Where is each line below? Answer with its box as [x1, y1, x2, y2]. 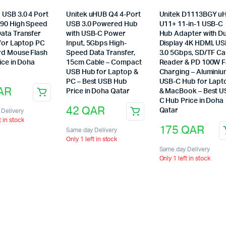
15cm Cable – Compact [66, 59, 142, 66]
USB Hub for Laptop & [66, 68, 138, 76]
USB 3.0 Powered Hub [66, 20, 138, 28]
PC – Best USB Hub [66, 78, 127, 85]
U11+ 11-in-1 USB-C [159, 20, 223, 28]
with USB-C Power [66, 30, 126, 37]
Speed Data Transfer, [66, 49, 135, 56]
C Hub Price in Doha [159, 97, 224, 104]
